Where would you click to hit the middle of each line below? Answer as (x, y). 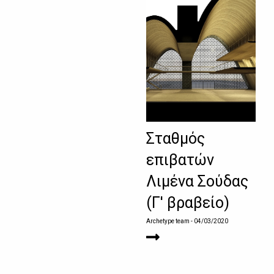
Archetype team (168, 221)
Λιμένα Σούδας (197, 182)
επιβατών (180, 160)
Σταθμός (176, 139)
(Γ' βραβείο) (188, 203)
